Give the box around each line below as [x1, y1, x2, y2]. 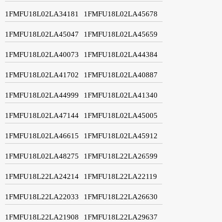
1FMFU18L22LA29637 [84, 213, 158, 221]
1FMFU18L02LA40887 [84, 70, 158, 79]
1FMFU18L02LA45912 [84, 131, 158, 140]
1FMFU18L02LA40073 [5, 50, 79, 58]
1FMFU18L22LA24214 [5, 172, 79, 180]
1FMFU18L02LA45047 [5, 30, 79, 38]
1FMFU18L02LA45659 [84, 30, 158, 38]
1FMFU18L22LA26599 [84, 152, 158, 160]
